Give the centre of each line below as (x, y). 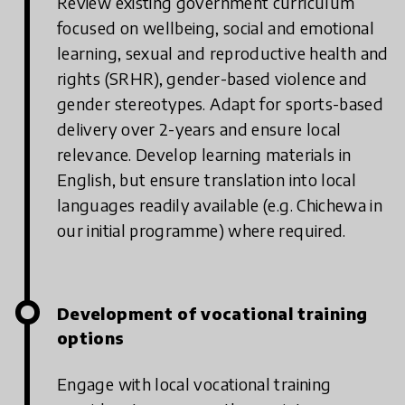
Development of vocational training (212, 314)
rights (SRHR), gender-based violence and (212, 79)
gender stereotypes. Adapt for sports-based (221, 104)
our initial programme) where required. (202, 231)
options (91, 338)
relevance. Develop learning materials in (204, 155)
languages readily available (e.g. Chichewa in (220, 205)
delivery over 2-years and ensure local (199, 129)
